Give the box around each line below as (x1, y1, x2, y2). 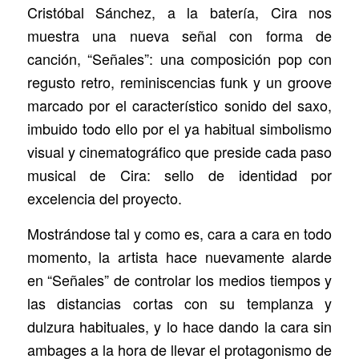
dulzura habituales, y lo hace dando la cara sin (26, 315, 333, 337)
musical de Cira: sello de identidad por (26, 163, 333, 185)
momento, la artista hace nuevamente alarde (26, 245, 333, 267)
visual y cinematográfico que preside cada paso (26, 140, 333, 162)
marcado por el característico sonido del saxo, (26, 94, 333, 115)
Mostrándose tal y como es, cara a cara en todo (26, 222, 333, 244)
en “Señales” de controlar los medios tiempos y (26, 268, 333, 290)
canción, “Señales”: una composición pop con (26, 47, 333, 69)
